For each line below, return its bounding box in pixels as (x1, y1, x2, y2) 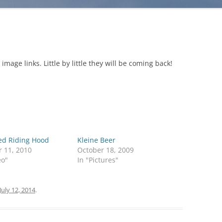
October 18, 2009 (77, 145, 134, 155)
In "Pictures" (77, 155, 119, 165)
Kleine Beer (77, 135, 116, 145)
